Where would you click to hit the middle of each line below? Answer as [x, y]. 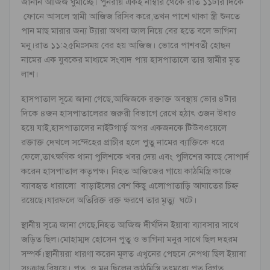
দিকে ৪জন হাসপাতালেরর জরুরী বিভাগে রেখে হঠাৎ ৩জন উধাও [129, 113]
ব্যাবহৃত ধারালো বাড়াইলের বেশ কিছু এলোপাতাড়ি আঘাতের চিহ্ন [130, 185]
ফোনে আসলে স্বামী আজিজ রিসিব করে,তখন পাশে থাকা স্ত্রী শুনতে [130, 16]
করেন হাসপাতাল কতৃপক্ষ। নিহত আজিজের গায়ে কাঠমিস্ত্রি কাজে [126, 171]
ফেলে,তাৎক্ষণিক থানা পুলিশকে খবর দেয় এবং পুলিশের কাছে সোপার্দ [135, 156]
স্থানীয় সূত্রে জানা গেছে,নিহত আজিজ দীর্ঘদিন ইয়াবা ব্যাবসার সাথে [130, 224]
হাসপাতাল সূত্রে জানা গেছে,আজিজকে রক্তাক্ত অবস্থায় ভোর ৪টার [129, 99]
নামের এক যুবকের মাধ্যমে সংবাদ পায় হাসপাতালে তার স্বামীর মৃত [130, 59]
